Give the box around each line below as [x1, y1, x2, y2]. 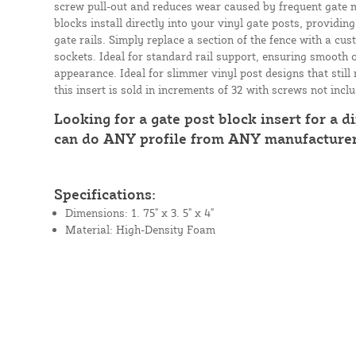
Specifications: [53, 184, 156, 203]
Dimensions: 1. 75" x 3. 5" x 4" [64, 205, 214, 219]
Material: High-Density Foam [64, 222, 215, 236]
